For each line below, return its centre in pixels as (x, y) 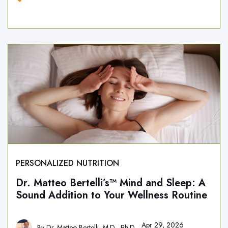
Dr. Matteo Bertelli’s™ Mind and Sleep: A (111, 183)
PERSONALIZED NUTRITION (67, 163)
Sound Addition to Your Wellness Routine (111, 195)
